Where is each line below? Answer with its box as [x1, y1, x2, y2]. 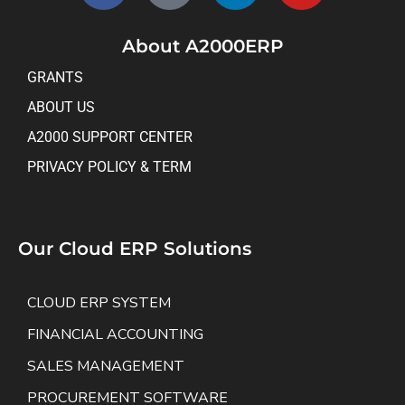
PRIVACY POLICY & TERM [27, 157, 192, 175]
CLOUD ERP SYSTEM [27, 292, 171, 313]
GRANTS [27, 68, 83, 86]
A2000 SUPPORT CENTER [27, 127, 193, 146]
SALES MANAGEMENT [27, 355, 184, 376]
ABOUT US [27, 98, 95, 116]
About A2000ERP [121, 34, 284, 57]
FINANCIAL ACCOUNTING [27, 324, 203, 344]
